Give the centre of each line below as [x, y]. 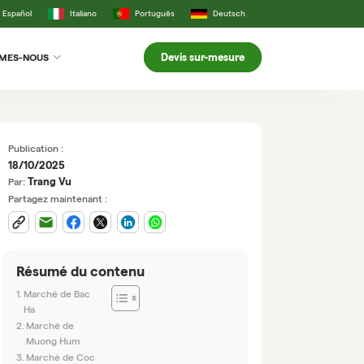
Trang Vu [49, 182]
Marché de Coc [61, 357]
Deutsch [229, 13]
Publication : [35, 148]
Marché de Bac [57, 293]
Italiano [83, 13]
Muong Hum [54, 340]
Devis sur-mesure [202, 57]
